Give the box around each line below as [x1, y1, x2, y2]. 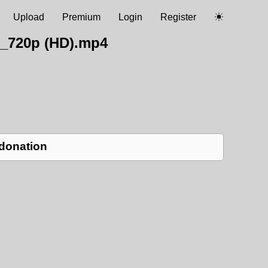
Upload [13, 12, 44, 22]
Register [160, 12, 196, 22]
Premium [62, 12, 100, 22]
